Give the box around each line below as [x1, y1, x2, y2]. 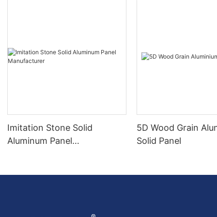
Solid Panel [137, 136, 182, 146]
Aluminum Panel [7, 136, 72, 146]
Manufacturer [7, 149, 63, 159]
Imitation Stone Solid [7, 123, 93, 133]
